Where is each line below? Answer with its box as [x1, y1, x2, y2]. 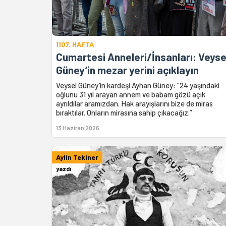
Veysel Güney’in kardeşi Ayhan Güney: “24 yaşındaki [56, 80, 219, 90]
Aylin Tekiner [56, 152, 98, 161]
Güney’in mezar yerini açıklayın [56, 63, 199, 76]
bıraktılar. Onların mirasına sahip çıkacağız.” [56, 107, 192, 117]
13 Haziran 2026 [56, 124, 99, 131]
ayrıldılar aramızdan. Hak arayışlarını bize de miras [56, 98, 213, 108]
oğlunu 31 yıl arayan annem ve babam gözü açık [56, 89, 205, 99]
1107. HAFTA [56, 39, 94, 48]
